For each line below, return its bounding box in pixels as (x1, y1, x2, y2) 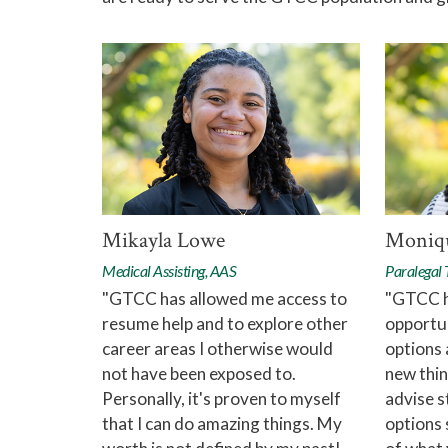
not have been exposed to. (102, 363, 296, 385)
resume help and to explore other (102, 313, 348, 335)
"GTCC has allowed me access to (102, 288, 347, 310)
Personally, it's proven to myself (102, 388, 341, 410)
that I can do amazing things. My (102, 413, 342, 435)
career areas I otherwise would (102, 338, 333, 360)
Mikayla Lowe (102, 226, 225, 256)
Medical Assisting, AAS (102, 261, 237, 281)
